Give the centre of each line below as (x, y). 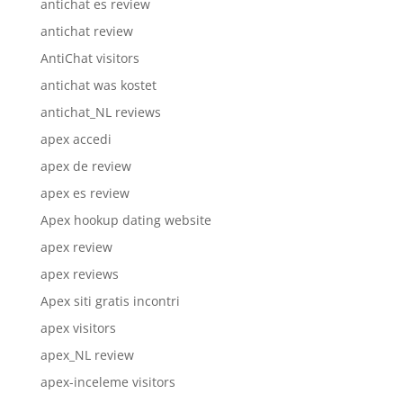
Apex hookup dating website (125, 219)
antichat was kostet (98, 85)
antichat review (86, 31)
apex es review (85, 193)
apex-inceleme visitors (107, 381)
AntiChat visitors (90, 58)
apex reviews (79, 273)
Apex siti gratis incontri (110, 300)
